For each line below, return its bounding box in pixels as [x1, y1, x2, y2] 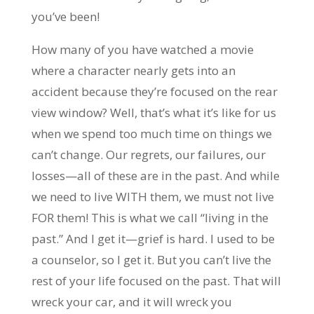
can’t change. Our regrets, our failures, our [31, 146, 266, 163]
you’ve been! [31, 8, 102, 25]
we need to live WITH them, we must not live [31, 189, 274, 205]
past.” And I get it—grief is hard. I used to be [31, 231, 275, 247]
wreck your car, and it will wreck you [31, 294, 232, 310]
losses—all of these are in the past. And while [31, 168, 280, 184]
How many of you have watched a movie [31, 41, 254, 57]
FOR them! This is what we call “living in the [31, 210, 268, 226]
